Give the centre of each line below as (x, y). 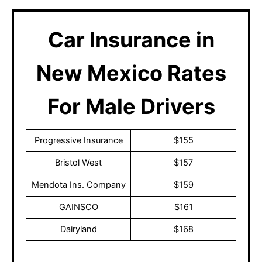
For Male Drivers (131, 107)
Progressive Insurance (78, 141)
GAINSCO (78, 207)
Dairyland (78, 230)
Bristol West (78, 163)
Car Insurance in (131, 40)
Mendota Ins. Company (78, 185)
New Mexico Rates (131, 73)
